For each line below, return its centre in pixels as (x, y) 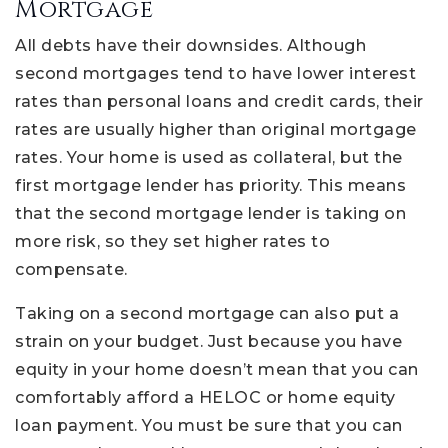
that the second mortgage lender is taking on (210, 214)
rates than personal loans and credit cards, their (219, 102)
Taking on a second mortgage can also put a (207, 314)
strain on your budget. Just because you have (208, 342)
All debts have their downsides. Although (190, 46)
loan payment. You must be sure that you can (209, 426)
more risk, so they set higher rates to (172, 242)
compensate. (71, 270)
